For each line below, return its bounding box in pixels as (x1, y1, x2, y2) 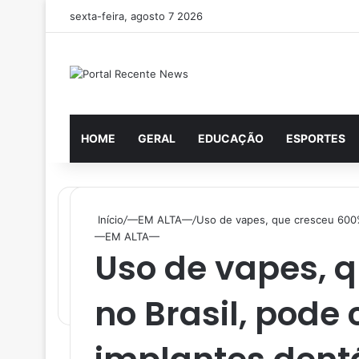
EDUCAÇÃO (198, 131, 264, 145)
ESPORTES (286, 131, 345, 145)
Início (95, 212, 123, 226)
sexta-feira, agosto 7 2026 (70, 10, 203, 22)
